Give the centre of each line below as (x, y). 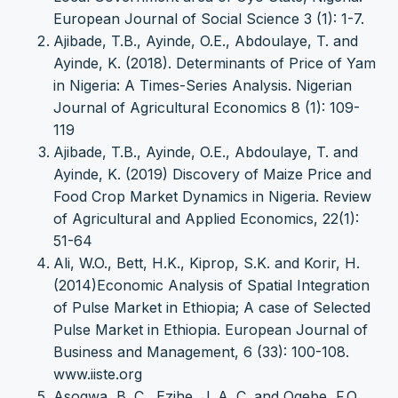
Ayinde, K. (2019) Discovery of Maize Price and (212, 174)
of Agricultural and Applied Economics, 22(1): (206, 218)
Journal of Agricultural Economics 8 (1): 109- (207, 107)
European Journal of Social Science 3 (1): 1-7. (209, 18)
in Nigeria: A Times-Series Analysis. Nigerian (203, 85)
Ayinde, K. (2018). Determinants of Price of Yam (215, 63)
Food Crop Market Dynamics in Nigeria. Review (212, 196)
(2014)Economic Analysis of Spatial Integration (211, 285)
